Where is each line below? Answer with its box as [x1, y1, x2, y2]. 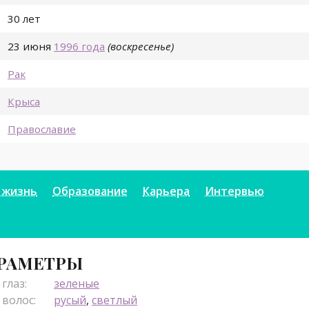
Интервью [205, 183, 264, 199]
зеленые [54, 276, 99, 292]
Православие [8, 122, 76, 137]
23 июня [8, 39, 51, 54]
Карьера [143, 183, 190, 199]
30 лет [8, 12, 41, 26]
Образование [52, 183, 128, 199]
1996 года [54, 39, 105, 54]
